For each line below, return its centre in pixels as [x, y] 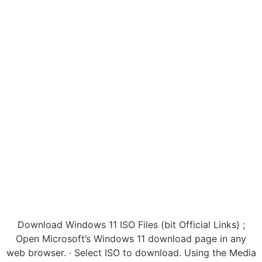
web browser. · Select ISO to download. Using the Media [131, 253]
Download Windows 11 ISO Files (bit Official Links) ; [131, 225]
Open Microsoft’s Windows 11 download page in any [131, 239]
